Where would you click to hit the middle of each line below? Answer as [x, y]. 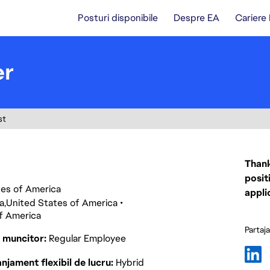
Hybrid [130, 262]
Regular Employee [87, 238]
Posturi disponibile [118, 18]
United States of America [62, 203]
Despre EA [196, 18]
